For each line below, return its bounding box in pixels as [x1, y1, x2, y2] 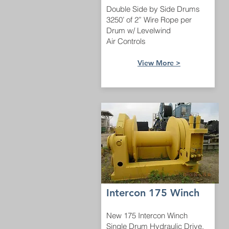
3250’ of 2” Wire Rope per [106, 15, 192, 25]
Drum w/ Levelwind [106, 26, 171, 35]
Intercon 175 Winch [106, 187, 199, 199]
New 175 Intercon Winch [106, 211, 190, 220]
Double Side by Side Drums [106, 4, 200, 14]
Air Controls [106, 36, 146, 46]
